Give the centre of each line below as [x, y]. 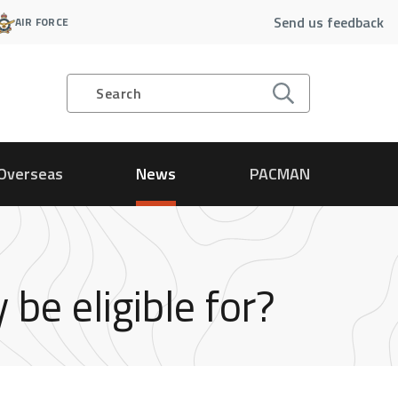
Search [119, 93]
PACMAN [279, 174]
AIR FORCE [42, 22]
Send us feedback [329, 22]
